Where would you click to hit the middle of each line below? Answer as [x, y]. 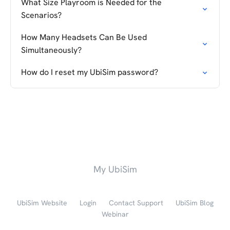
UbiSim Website [42, 203]
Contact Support [136, 203]
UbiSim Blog [194, 203]
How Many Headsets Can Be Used [84, 37]
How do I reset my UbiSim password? [90, 72]
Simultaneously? [51, 50]
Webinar [115, 214]
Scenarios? [41, 15]
